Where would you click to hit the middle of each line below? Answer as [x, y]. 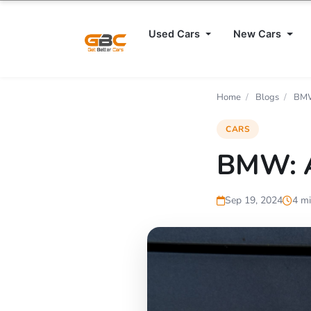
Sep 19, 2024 [254, 201]
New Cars [259, 34]
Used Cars [176, 34]
